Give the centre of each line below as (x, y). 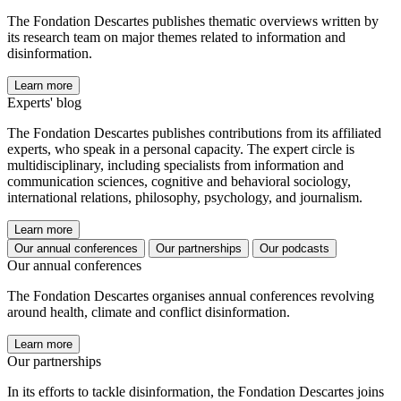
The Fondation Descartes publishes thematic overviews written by (193, 21)
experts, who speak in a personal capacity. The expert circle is (181, 149)
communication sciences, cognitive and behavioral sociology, (179, 182)
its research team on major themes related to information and (176, 38)
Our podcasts (294, 249)
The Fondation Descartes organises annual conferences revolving (191, 296)
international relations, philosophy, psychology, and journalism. (185, 198)
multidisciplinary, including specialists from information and (175, 166)
